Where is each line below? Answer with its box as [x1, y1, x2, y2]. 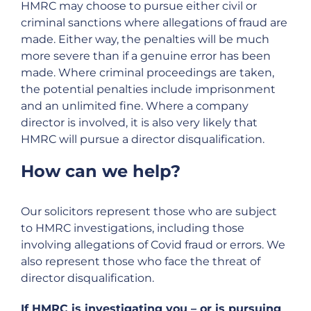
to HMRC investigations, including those [21, 221, 244, 235]
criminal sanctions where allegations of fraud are [21, 15, 287, 29]
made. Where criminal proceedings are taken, [21, 65, 274, 79]
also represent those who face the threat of [21, 254, 260, 268]
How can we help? [21, 160, 180, 181]
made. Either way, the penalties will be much [21, 32, 269, 46]
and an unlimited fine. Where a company [21, 99, 249, 112]
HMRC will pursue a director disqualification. [21, 132, 264, 146]
